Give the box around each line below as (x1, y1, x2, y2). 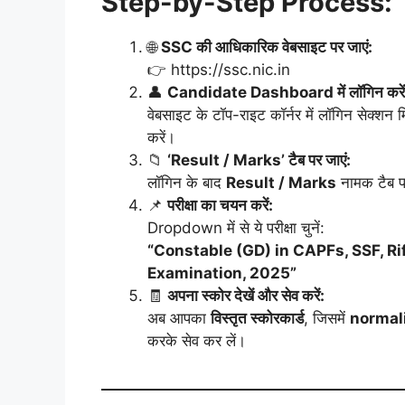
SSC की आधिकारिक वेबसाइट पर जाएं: (161, 38, 372, 57)
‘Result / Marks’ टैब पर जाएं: (167, 151, 351, 170)
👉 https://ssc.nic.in (147, 61, 290, 80)
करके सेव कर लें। (147, 332, 246, 351)
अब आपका (147, 309, 211, 328)
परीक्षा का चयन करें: (167, 196, 273, 215)
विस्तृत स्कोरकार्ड (211, 309, 304, 328)
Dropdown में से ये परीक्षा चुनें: (147, 219, 325, 238)
